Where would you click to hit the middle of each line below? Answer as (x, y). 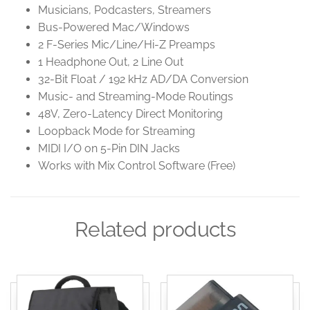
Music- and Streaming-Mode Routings (136, 96)
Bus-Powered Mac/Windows (114, 27)
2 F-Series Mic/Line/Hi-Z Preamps (127, 44)
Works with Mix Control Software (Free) (137, 165)
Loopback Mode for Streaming (117, 131)
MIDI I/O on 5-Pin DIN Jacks (109, 148)
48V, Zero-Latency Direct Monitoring (130, 113)
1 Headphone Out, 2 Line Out (111, 62)
